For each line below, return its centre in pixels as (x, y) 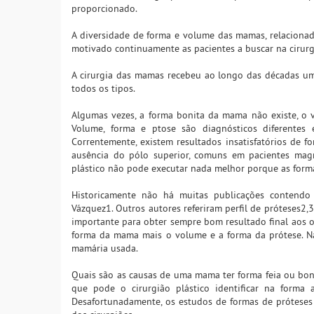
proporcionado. (104, 9)
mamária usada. (105, 248)
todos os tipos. (103, 89)
